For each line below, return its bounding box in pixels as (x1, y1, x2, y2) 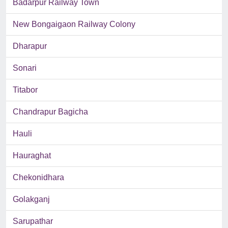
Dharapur (13, 42, 47, 51)
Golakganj (13, 195, 50, 204)
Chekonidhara (13, 173, 64, 182)
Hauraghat (13, 151, 51, 160)
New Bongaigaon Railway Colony (13, 20, 135, 29)
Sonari (13, 64, 37, 73)
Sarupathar (13, 217, 53, 226)
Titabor (13, 85, 38, 95)
